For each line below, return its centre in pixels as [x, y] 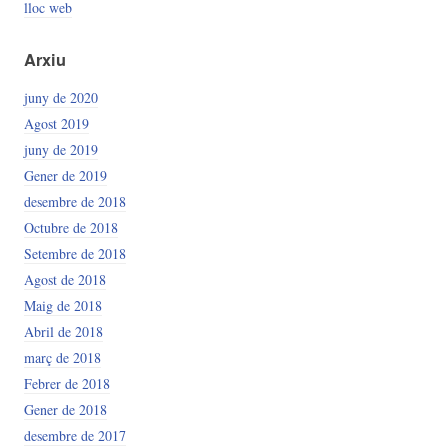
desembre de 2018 [74, 201]
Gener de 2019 [65, 175]
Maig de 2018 [62, 305]
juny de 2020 [60, 97]
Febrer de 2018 [66, 383]
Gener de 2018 [65, 409]
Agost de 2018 [64, 279]
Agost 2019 [56, 123]
